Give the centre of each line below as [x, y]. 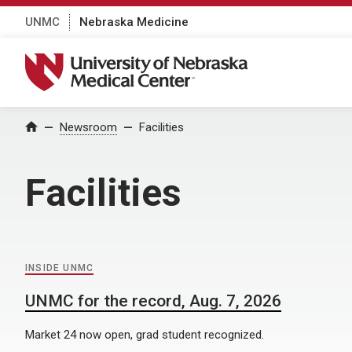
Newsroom [88, 127]
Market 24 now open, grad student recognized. [145, 334]
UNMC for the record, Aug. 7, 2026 [153, 301]
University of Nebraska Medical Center [146, 61]
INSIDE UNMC [60, 268]
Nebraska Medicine [134, 22]
